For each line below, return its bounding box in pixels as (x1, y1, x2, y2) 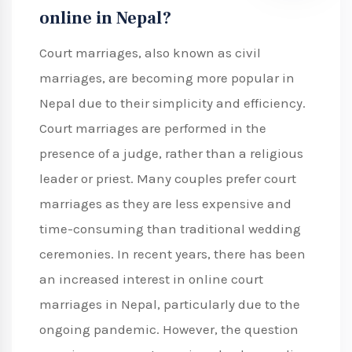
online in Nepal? (39, 7, 171, 30)
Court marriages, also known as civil (39, 45, 261, 61)
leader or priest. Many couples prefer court (39, 170, 296, 187)
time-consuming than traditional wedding (39, 221, 301, 237)
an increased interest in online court (39, 271, 263, 288)
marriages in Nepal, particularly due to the (39, 296, 300, 313)
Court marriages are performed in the (39, 120, 266, 137)
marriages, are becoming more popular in (39, 70, 295, 86)
